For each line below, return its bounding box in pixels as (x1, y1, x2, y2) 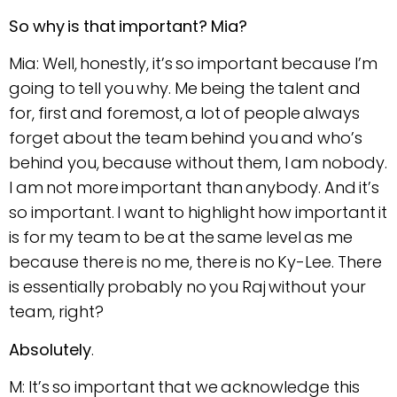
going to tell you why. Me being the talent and (9, 77, 361, 100)
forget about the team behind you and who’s (9, 127, 362, 150)
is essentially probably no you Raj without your (9, 276, 366, 299)
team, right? (9, 300, 104, 323)
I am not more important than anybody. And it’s (9, 176, 379, 199)
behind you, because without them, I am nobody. (9, 152, 387, 175)
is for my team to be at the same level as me (9, 226, 353, 249)
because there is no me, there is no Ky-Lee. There (9, 251, 382, 274)
